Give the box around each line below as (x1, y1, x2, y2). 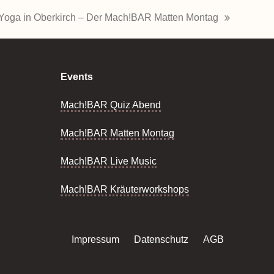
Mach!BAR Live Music (60, 156, 157, 166)
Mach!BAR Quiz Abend (60, 100, 161, 110)
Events (60, 72, 93, 82)
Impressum (72, 234, 119, 245)
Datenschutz (134, 234, 191, 245)
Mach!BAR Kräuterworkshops (60, 184, 189, 194)
